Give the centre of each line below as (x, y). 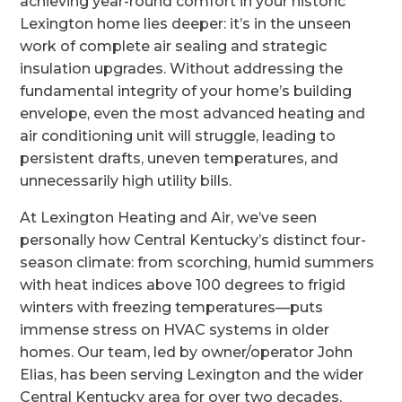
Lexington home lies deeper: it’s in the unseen (186, 24)
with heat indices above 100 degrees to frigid (183, 285)
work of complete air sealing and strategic (174, 46)
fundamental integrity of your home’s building (186, 91)
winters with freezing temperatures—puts (172, 307)
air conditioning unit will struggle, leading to (178, 136)
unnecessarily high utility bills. (126, 181)
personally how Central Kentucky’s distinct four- (193, 240)
